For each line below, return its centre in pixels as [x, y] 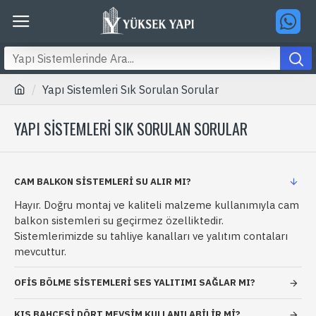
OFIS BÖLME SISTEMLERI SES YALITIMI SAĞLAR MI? [135, 282]
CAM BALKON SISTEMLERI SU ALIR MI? [103, 182]
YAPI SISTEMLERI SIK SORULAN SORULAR [131, 128]
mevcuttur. [40, 251]
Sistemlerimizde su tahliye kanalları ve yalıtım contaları [151, 236]
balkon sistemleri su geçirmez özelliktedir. [119, 220]
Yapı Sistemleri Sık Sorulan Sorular [130, 90]
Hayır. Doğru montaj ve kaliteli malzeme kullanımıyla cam [157, 205]
